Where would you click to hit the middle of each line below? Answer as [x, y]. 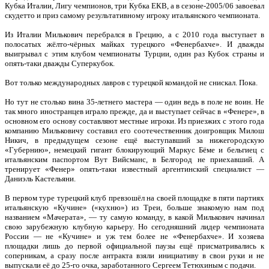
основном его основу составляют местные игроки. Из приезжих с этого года [134, 121]
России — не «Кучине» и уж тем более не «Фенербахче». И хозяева [134, 236]
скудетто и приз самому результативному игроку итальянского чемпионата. [132, 15]
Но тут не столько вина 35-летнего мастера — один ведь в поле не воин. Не [134, 102]
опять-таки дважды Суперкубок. [60, 63]
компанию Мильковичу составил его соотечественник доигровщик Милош [134, 131]
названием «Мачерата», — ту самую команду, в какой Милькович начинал [134, 217]
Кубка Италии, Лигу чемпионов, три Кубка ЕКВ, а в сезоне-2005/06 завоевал [134, 6]
